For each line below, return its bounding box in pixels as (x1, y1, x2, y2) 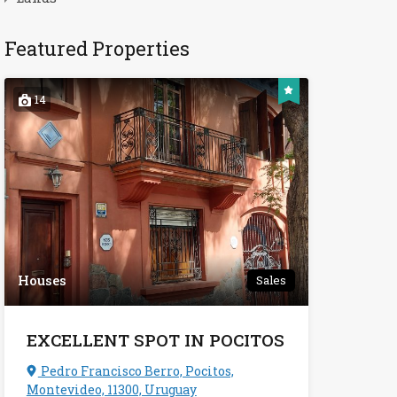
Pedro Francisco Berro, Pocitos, (37, 362, 234, 380)
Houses (17, 271, 66, 290)
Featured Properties (4, 35, 190, 61)
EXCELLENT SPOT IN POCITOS (26, 329, 284, 352)
